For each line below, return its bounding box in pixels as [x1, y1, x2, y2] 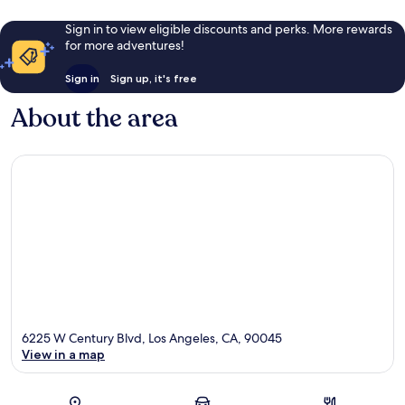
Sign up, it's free [109, 71, 197, 86]
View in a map [22, 345, 105, 363]
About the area [11, 101, 178, 137]
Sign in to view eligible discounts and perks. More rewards [64, 21, 392, 38]
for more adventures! [64, 37, 184, 54]
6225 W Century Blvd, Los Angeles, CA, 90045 [22, 329, 282, 346]
